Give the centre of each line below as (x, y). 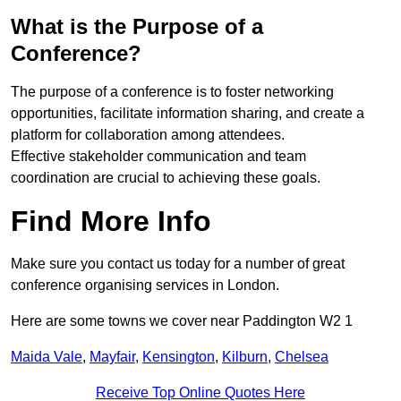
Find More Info (111, 222)
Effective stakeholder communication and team (158, 157)
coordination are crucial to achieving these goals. (166, 178)
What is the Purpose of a (137, 27)
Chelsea (302, 357)
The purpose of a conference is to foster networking (172, 92)
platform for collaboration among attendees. (148, 135)
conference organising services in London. (145, 286)
